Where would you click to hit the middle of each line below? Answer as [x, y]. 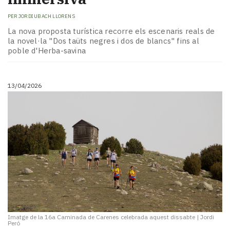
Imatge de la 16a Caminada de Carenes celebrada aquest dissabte [101, 217]
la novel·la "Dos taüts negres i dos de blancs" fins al [103, 41]
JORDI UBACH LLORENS [47, 16]
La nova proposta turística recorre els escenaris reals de [111, 31]
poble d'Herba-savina [47, 50]
